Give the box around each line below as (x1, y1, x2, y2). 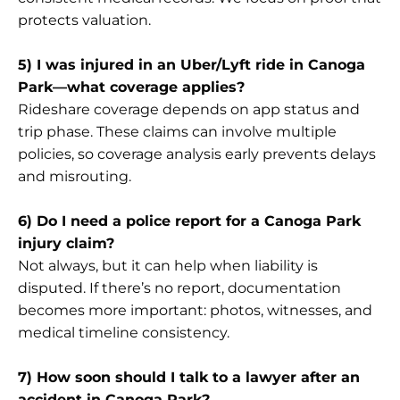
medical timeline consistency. (18, 323, 229, 341)
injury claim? (18, 234, 114, 252)
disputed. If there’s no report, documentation (18, 279, 341, 296)
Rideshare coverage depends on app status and (18, 100, 360, 118)
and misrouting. (18, 167, 131, 185)
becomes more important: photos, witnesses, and (18, 301, 372, 319)
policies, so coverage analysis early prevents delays (18, 145, 376, 162)
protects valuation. (18, 11, 151, 29)
